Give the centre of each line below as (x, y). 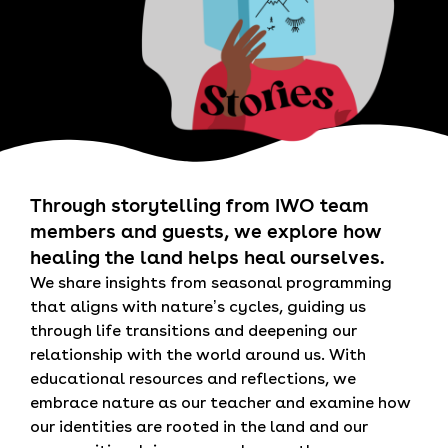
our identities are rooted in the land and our (199, 426)
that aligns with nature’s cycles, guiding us (198, 306)
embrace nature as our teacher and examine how (220, 402)
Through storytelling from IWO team (199, 205)
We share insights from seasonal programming (211, 282)
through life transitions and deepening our (193, 330)
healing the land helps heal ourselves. (207, 257)
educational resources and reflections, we (193, 378)
